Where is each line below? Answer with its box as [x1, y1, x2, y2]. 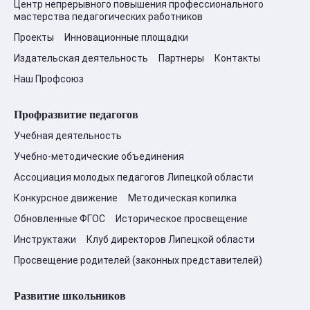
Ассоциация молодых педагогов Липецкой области [14, 172, 253, 183]
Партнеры [158, 53, 204, 64]
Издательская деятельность [14, 53, 148, 64]
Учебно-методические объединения [14, 151, 184, 162]
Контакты [215, 53, 260, 64]
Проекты [14, 32, 54, 43]
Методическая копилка [128, 192, 237, 203]
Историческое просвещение [116, 213, 248, 224]
